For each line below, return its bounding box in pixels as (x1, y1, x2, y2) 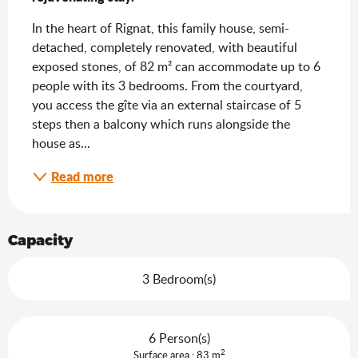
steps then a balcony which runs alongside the (32, 114, 290, 133)
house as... (32, 133, 90, 152)
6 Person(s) (148, 328, 210, 347)
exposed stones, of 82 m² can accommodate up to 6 (32, 57, 320, 75)
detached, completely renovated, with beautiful (32, 38, 297, 56)
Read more (51, 166, 113, 185)
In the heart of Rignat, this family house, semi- (32, 18, 289, 37)
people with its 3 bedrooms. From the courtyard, (32, 76, 303, 94)
